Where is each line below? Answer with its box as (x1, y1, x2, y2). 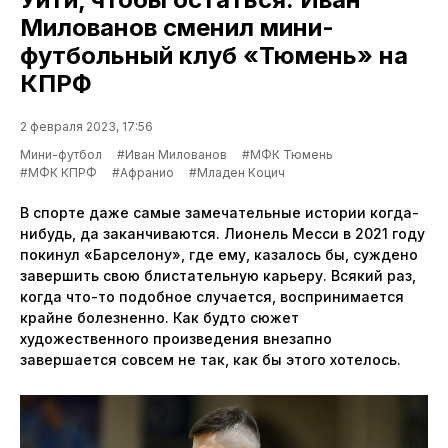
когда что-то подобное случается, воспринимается (20, 287, 404, 305)
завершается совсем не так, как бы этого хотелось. (20, 350, 401, 368)
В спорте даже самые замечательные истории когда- (20, 203, 419, 221)
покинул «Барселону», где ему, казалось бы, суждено (20, 245, 418, 263)
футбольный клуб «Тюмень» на (20, 40, 408, 70)
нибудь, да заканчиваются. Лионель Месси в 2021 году (20, 224, 425, 242)
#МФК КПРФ (20, 164, 97, 180)
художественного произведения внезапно (20, 329, 332, 347)
